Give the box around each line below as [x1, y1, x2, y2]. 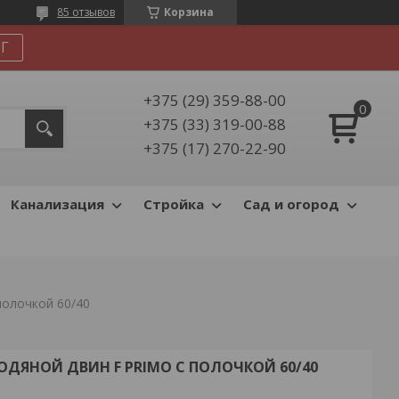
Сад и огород [243, 195, 339, 213]
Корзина [164, 4, 214, 20]
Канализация [11, 195, 104, 213]
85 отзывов [57, 4, 115, 20]
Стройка [143, 195, 204, 213]
